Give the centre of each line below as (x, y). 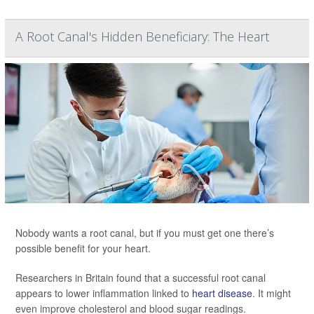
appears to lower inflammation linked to (104, 293)
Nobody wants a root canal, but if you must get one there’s (145, 233)
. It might (272, 293)
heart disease (222, 293)
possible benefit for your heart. (83, 248)
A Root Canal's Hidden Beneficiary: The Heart (142, 36)
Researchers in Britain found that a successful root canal (141, 278)
